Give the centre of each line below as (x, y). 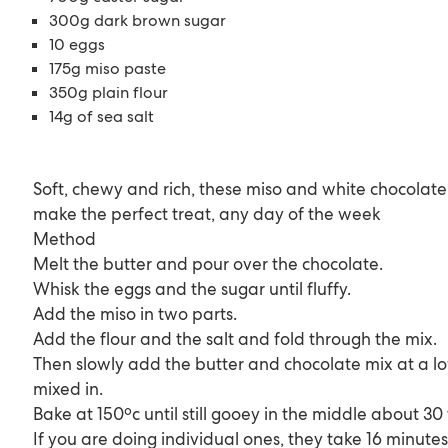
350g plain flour (109, 92)
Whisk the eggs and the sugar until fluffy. (192, 288)
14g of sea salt (102, 116)
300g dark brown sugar (138, 20)
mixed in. (68, 388)
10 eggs (77, 44)
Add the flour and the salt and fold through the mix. (235, 338)
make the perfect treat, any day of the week (207, 213)
